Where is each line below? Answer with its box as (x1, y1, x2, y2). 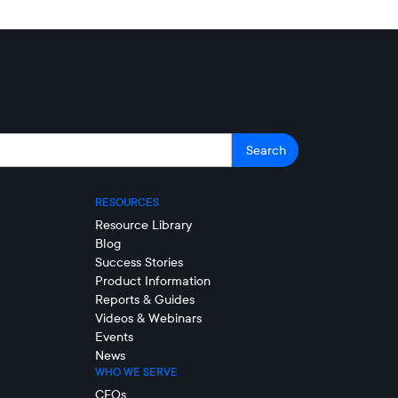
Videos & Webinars (94, 310, 202, 326)
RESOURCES (94, 195, 159, 209)
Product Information (94, 273, 211, 289)
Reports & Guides (94, 291, 195, 307)
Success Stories (94, 254, 183, 270)
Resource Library (94, 217, 192, 233)
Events (94, 329, 133, 345)
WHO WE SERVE (94, 365, 178, 378)
